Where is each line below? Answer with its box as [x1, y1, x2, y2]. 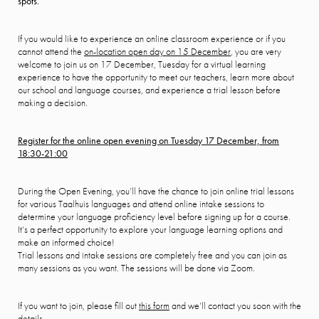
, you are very [231, 45, 281, 58]
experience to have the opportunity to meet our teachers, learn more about [18, 70, 294, 83]
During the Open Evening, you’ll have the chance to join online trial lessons [18, 184, 294, 197]
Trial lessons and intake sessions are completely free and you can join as [18, 249, 287, 261]
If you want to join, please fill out [18, 299, 139, 312]
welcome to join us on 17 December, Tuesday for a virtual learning [18, 58, 266, 70]
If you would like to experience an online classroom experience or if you [18, 32, 286, 45]
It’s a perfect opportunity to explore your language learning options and [18, 223, 283, 236]
